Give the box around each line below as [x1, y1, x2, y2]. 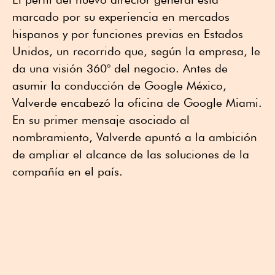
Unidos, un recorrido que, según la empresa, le [12, 44, 260, 58]
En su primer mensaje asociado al [12, 113, 190, 127]
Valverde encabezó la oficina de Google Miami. [12, 96, 262, 110]
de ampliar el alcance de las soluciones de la [12, 147, 249, 161]
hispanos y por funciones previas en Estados [12, 27, 243, 41]
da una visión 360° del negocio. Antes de [12, 61, 228, 76]
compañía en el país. [12, 165, 123, 179]
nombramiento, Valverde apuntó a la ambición [12, 130, 257, 144]
